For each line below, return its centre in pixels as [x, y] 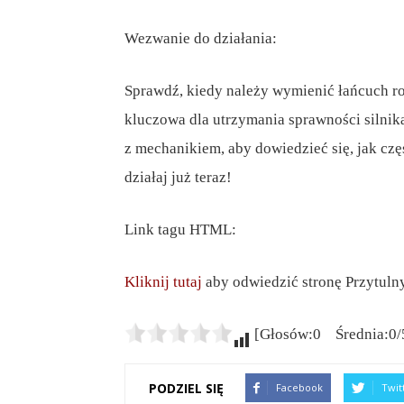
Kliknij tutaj [163, 282]
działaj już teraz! [178, 178]
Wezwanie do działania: [201, 39]
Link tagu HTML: [180, 230]
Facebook [299, 388]
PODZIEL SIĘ [186, 388]
